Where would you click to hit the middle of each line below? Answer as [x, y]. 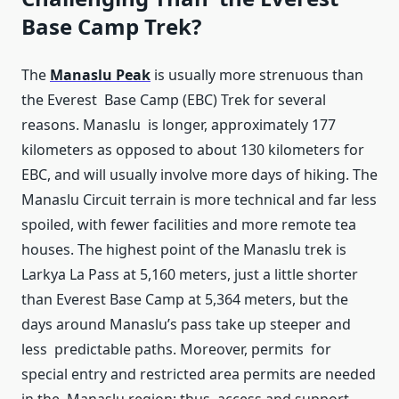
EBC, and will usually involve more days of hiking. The [199, 175]
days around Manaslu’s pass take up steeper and [186, 325]
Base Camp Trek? [111, 27]
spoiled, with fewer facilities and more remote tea [192, 225]
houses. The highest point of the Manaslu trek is [184, 250]
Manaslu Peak [100, 75]
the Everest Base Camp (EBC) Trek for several [174, 100]
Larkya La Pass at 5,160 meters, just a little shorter [190, 275]
